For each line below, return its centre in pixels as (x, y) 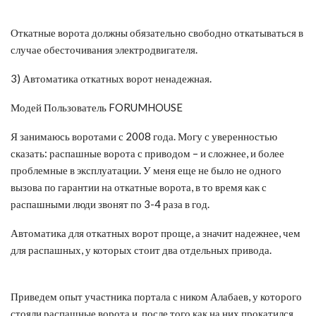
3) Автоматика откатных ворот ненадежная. (111, 78)
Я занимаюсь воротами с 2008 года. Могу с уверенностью (144, 136)
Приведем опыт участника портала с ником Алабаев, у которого (156, 296)
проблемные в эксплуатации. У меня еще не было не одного (146, 170)
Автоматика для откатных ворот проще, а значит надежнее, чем (156, 232)
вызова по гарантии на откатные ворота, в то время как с (139, 187)
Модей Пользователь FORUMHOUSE (97, 107)
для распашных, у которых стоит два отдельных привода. (141, 249)
